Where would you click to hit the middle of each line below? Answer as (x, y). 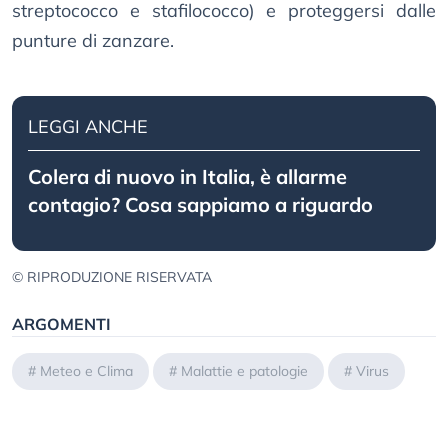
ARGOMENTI (61, 324)
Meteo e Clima (86, 371)
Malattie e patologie (244, 371)
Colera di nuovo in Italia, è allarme (187, 177)
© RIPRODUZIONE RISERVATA (112, 277)
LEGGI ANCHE (88, 127)
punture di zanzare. (93, 41)
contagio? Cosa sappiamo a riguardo (200, 205)
